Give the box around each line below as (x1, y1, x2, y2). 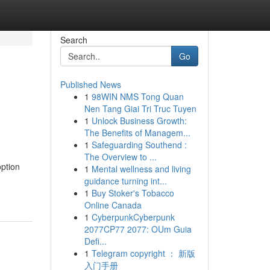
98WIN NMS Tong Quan (91, 90, 184, 102)
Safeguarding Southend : (91, 139, 187, 151)
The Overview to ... (84, 151, 157, 163)
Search (60, 34, 87, 46)
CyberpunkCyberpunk (91, 211, 175, 223)
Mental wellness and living (91, 163, 191, 175)
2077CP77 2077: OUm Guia (84, 223, 192, 235)
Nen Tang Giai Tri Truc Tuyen (84, 102, 196, 115)
